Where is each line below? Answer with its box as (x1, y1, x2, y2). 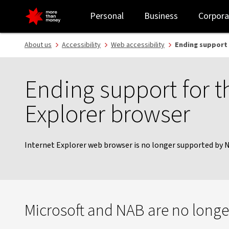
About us (25, 40, 52, 50)
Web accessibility (111, 40, 165, 50)
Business (144, 10, 178, 22)
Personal (90, 10, 124, 22)
